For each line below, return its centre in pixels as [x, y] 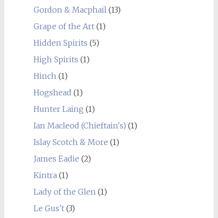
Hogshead [52, 92]
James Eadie [56, 158]
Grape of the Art [64, 26]
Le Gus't [49, 208]
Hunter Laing [58, 109]
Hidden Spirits [60, 43]
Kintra [45, 175]
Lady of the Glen [64, 191]
